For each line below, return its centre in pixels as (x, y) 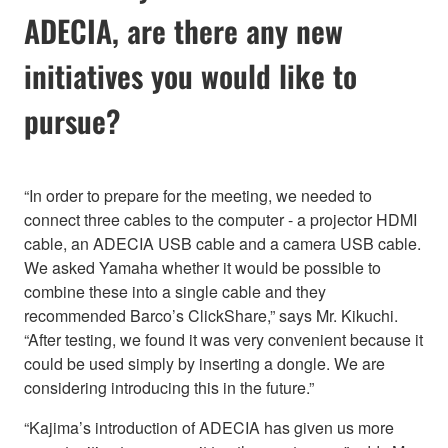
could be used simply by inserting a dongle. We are (204, 363)
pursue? (72, 120)
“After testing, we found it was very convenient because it (223, 339)
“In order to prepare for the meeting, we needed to (198, 195)
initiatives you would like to (190, 75)
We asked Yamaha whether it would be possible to (202, 267)
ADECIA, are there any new (183, 30)
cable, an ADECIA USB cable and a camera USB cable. (222, 243)
